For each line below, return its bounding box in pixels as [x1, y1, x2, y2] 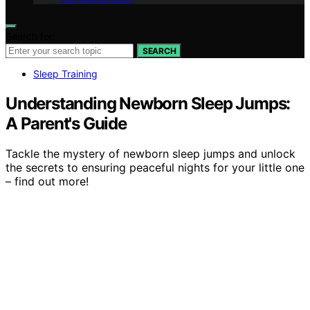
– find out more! [6, 174, 89, 189]
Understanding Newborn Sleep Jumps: [6, 93, 291, 113]
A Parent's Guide [6, 113, 127, 134]
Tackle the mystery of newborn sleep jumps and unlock [6, 147, 295, 161]
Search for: [6, 30, 55, 42]
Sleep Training [33, 67, 98, 80]
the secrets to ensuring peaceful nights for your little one [6, 161, 304, 175]
